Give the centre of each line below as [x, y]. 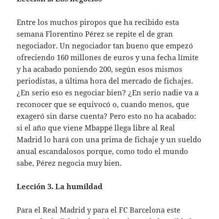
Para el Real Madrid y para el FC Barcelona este [99, 209]
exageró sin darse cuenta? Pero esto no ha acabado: [107, 116]
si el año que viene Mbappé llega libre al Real [96, 127]
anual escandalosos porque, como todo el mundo [103, 151]
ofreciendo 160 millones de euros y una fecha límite [108, 57]
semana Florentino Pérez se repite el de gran [95, 33]
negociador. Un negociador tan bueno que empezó [105, 45]
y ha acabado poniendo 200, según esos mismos [100, 69]
